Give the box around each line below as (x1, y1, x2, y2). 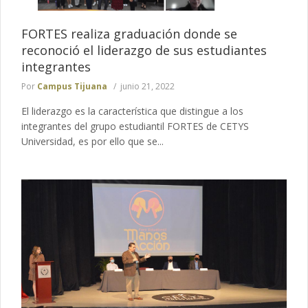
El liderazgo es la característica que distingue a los (21, 104, 243, 118)
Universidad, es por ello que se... (21, 134, 164, 148)
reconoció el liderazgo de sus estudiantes (21, 41, 267, 58)
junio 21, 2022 (120, 80, 175, 92)
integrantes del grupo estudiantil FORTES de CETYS (21, 119, 249, 133)
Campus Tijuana (37, 80, 107, 92)
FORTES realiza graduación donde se (21, 25, 237, 42)
